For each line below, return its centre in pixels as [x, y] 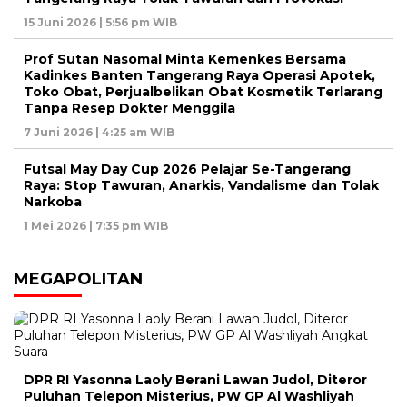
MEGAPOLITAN [78, 278]
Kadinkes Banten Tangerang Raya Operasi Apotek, [199, 75]
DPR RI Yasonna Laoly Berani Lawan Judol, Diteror [195, 379]
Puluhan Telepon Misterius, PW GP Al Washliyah [189, 396]
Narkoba [53, 201]
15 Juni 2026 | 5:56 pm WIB [100, 22]
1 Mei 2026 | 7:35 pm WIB [96, 225]
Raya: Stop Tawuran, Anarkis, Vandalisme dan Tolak [201, 185]
